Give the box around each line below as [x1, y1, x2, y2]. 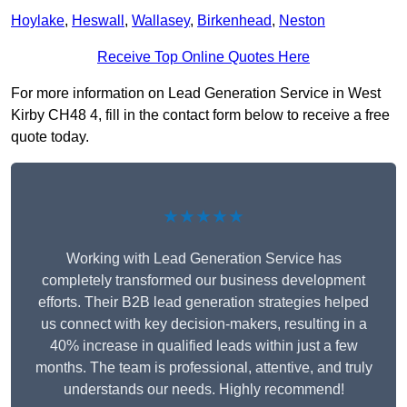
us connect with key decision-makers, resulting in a [40, 316, 367, 333]
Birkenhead [197, 13, 272, 29]
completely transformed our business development [42, 273, 365, 289]
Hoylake [11, 13, 65, 29]
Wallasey [132, 13, 190, 29]
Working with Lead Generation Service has [65, 251, 342, 267]
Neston [279, 13, 325, 29]
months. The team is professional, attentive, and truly [35, 360, 372, 376]
